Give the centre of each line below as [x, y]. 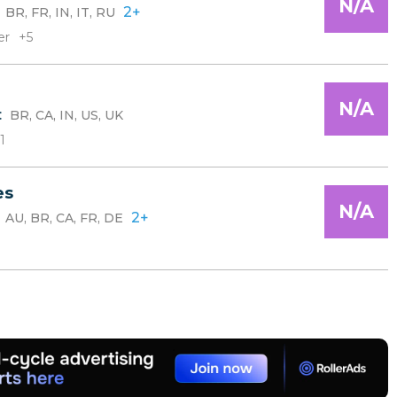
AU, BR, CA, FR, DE [64, 218]
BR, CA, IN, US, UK [66, 115]
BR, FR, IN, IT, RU [60, 12]
